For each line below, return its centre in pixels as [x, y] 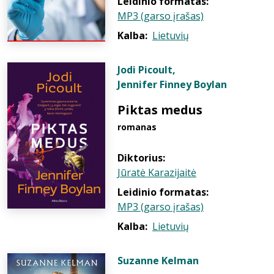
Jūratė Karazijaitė [157, 172]
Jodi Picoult [145, 70]
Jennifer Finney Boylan [172, 84]
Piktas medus [160, 110]
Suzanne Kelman [158, 261]
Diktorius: [141, 158]
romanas [137, 127]
